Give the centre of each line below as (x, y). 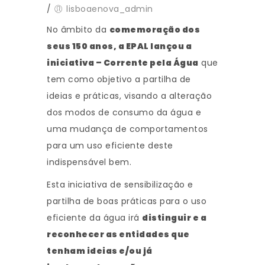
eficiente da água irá (94, 218)
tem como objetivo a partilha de (119, 80)
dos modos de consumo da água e (124, 113)
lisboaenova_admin (110, 9)
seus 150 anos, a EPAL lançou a (119, 46)
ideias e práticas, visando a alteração (129, 96)
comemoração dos (154, 30)
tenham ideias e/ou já (100, 251)
